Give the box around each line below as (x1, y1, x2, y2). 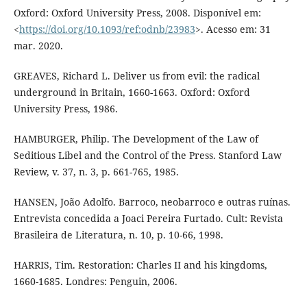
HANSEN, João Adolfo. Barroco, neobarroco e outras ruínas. (13, 195, 291, 209)
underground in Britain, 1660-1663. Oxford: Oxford (13, 86, 250, 99)
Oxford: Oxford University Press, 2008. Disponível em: (13, 5, 261, 19)
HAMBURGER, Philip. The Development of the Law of (13, 132, 258, 146)
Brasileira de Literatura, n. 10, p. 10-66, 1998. (13, 228, 223, 242)
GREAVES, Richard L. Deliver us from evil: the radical (13, 69, 260, 82)
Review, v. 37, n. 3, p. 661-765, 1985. (13, 165, 179, 179)
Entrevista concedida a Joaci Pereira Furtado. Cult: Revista (13, 212, 283, 225)
